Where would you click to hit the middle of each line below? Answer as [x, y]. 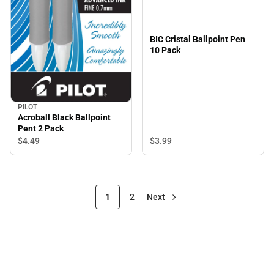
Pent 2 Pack [41, 129]
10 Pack [165, 50]
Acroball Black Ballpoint [64, 118]
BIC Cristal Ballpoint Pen [198, 39]
